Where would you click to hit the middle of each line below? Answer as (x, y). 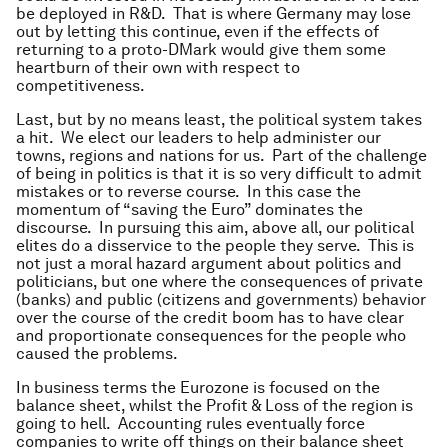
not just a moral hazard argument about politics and (209, 263)
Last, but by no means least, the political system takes (219, 119)
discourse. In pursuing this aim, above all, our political (215, 227)
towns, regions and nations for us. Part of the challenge (221, 155)
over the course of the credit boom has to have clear (210, 317)
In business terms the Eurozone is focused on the (198, 387)
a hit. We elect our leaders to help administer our (198, 137)
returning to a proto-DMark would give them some (201, 49)
